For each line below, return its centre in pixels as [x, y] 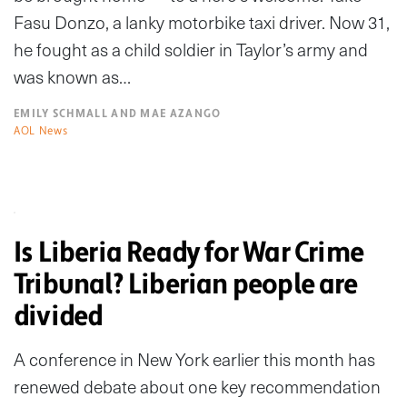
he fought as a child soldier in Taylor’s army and [191, 50]
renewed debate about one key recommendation [197, 387]
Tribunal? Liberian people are [185, 285]
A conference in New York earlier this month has [194, 360]
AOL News [41, 131]
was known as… [72, 77]
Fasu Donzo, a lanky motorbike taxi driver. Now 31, [202, 23]
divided [58, 317]
